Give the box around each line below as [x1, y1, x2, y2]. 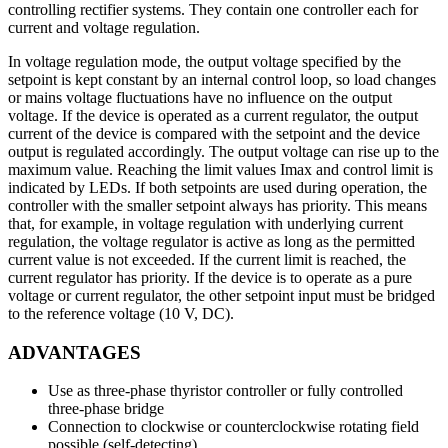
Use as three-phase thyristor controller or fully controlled [48, 382, 403, 400]
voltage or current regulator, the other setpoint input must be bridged [8, 286, 435, 304]
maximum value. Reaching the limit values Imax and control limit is [8, 160, 433, 178]
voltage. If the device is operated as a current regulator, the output [8, 106, 418, 124]
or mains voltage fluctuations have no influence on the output [8, 88, 392, 106]
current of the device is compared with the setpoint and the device [8, 124, 420, 142]
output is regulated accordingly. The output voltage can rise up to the [8, 142, 439, 160]
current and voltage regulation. [8, 18, 200, 36]
